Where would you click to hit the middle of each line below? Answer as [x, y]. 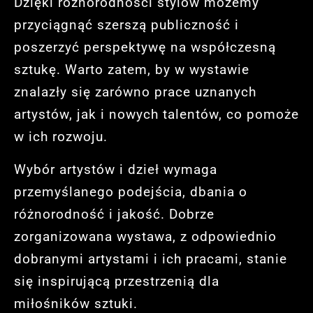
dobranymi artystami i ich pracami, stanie [151, 259]
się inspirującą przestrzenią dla [117, 281]
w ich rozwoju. [61, 137]
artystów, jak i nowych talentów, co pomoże [156, 115]
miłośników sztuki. [76, 303]
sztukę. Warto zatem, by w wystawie [132, 70]
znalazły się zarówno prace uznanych [135, 92]
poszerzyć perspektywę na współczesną [145, 48]
